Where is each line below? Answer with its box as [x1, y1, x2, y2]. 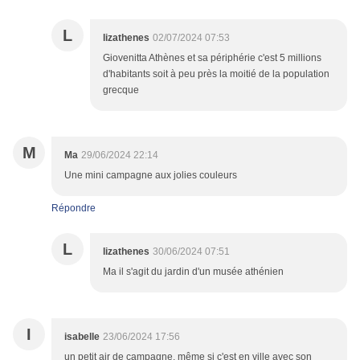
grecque [103, 84, 139, 96]
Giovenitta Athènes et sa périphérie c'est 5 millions [103, 52, 321, 64]
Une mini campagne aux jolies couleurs [64, 170, 237, 182]
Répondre [51, 202, 96, 215]
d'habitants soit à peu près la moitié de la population [103, 68, 329, 80]
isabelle [64, 331, 100, 343]
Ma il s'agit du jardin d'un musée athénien [103, 266, 284, 278]
